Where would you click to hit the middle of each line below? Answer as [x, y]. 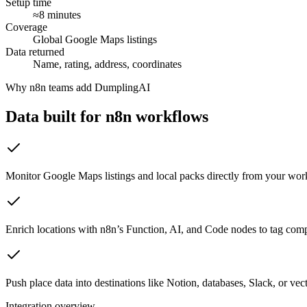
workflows [170, 116]
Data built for [56, 116]
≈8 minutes [57, 14]
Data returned [35, 51]
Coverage [26, 27]
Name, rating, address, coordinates [107, 64]
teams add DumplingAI [98, 87]
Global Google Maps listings [95, 39]
